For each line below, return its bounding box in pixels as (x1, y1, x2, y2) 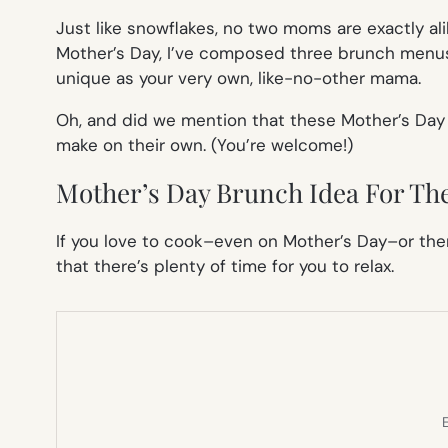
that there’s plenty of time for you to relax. (56, 254, 394, 277)
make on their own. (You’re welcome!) (56, 133, 353, 156)
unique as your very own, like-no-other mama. (56, 66, 421, 89)
